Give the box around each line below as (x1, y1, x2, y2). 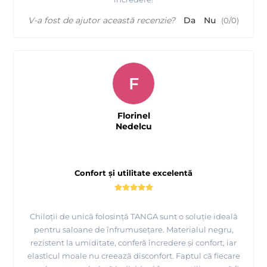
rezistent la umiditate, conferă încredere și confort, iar (30, 238, 237, 248)
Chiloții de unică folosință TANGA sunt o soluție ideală (29, 212, 238, 222)
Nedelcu (115, 121, 152, 132)
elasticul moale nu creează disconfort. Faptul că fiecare (27, 251, 240, 261)
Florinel (117, 110, 150, 122)
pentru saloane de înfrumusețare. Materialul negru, (33, 225, 234, 235)
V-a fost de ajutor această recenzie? (28, 15, 175, 26)
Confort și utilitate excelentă (74, 168, 193, 178)
